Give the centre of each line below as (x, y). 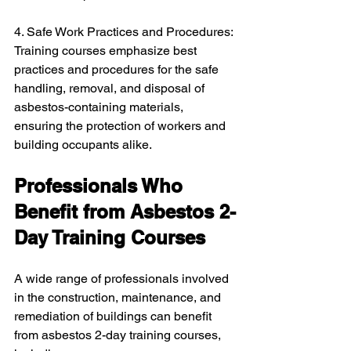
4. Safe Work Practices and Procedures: (125, 32)
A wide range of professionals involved (123, 279)
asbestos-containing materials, (100, 107)
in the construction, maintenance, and (119, 297)
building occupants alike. (83, 145)
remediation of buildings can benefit (114, 316)
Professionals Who (101, 186)
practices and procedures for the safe (118, 69)
